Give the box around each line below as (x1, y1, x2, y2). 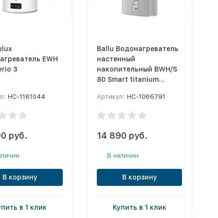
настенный (97, 55, 135, 63)
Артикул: (97, 93, 125, 100)
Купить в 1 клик (112, 203, 166, 211)
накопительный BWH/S (97, 65, 177, 73)
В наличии (107, 152, 139, 159)
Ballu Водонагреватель (97, 45, 179, 53)
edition (97, 86, 121, 93)
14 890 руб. (97, 130, 147, 141)
